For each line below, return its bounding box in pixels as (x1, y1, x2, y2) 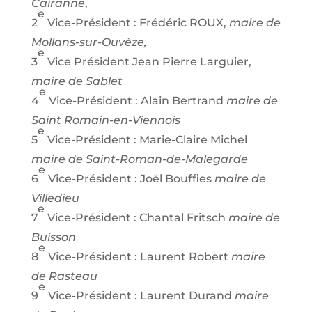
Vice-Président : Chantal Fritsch (44, 210, 228, 224)
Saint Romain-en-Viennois (31, 113, 180, 127)
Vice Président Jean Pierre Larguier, (44, 54, 251, 68)
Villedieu (31, 191, 79, 205)
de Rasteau (31, 269, 97, 283)
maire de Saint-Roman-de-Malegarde (31, 152, 248, 166)
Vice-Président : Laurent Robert (45, 249, 231, 263)
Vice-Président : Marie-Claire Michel (44, 132, 247, 146)
